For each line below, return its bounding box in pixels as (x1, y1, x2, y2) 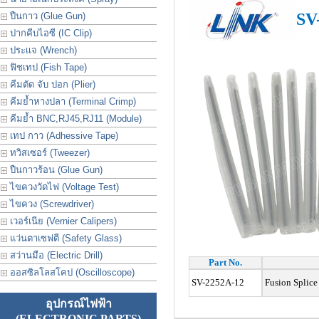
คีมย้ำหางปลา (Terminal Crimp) (7, 96, 136, 107)
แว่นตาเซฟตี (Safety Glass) (7, 233, 122, 244)
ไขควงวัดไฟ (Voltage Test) (7, 182, 119, 192)
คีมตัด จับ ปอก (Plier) (7, 79, 95, 90)
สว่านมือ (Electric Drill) (7, 250, 103, 261)
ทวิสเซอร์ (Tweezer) (7, 147, 90, 158)
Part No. (208, 257, 242, 268)
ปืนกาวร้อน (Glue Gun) (7, 164, 103, 175)
